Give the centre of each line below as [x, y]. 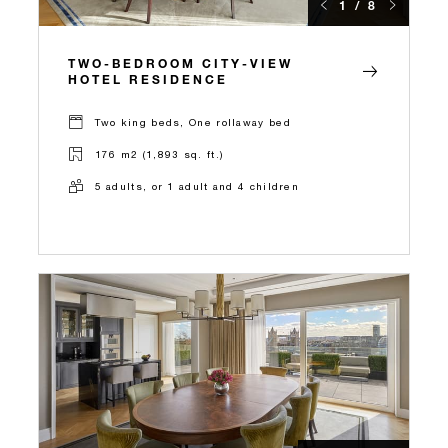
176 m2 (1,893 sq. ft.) [159, 154]
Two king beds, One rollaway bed [192, 122]
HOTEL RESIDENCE [148, 78]
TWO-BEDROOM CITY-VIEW [180, 62]
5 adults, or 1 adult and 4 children [196, 186]
